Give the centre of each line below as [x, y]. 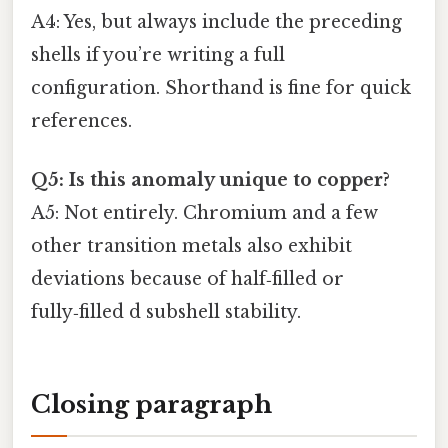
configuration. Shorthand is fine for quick [221, 88]
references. [81, 121]
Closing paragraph [151, 405]
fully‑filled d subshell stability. [166, 312]
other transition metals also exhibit [191, 246]
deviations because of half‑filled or [187, 279]
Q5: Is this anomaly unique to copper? [210, 180]
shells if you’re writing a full [158, 55]
